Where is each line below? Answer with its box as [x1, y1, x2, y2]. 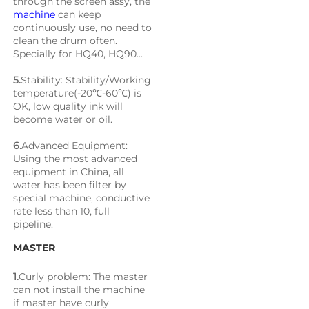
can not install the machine [13, 283, 145, 297]
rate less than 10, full [13, 205, 110, 218]
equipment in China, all [13, 166, 124, 179]
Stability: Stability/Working [21, 74, 151, 87]
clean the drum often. [13, 34, 117, 48]
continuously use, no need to [13, 21, 152, 34]
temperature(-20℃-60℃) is [13, 87, 141, 100]
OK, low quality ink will [13, 100, 123, 113]
